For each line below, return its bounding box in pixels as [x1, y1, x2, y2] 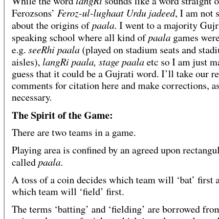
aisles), [12, 55, 43, 69]
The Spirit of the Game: [12, 108, 113, 123]
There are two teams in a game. [12, 126, 136, 139]
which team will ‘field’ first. [12, 185, 124, 198]
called [12, 155, 38, 169]
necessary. [12, 90, 52, 104]
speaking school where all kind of [12, 31, 148, 44]
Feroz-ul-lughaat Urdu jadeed [57, 6, 175, 20]
